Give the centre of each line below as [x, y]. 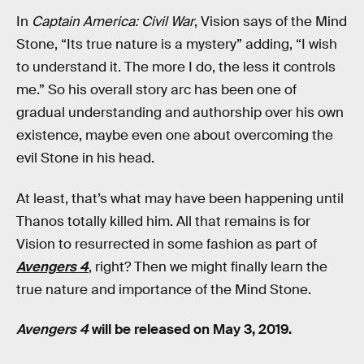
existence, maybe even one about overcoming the [175, 136]
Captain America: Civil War [113, 22]
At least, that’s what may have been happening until [180, 198]
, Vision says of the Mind [271, 22]
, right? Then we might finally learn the [208, 266]
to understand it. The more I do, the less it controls [176, 67]
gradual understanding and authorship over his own [180, 113]
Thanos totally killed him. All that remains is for [163, 221]
